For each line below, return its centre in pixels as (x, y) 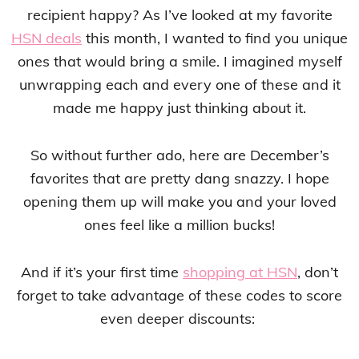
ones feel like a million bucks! (179, 224)
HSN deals (46, 38)
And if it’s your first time (102, 272)
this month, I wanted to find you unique (215, 38)
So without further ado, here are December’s (179, 155)
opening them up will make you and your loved (179, 201)
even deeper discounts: (179, 318)
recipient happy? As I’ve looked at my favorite (179, 14)
